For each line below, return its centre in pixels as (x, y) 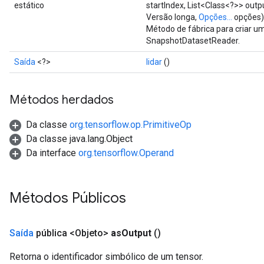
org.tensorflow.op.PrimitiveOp (131, 125)
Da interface (52, 153)
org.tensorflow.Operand (126, 153)
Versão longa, (172, 17)
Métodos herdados (62, 100)
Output (136, 233)
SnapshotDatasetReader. (193, 41)
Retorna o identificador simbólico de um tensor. (106, 257)
